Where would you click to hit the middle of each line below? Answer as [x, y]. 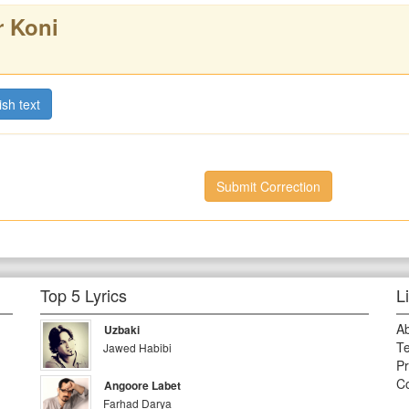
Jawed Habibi [138, 347]
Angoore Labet [143, 385]
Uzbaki [122, 330]
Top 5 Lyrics [84, 295]
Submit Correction [268, 186]
